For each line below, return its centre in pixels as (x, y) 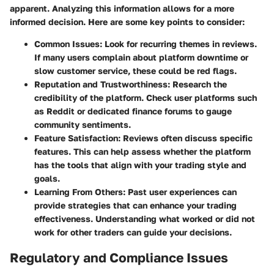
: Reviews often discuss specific (185, 138)
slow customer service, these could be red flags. (135, 71)
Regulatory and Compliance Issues (119, 258)
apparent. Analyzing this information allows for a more (122, 9)
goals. (47, 179)
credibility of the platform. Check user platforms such (146, 98)
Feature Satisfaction (76, 138)
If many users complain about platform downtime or (141, 57)
